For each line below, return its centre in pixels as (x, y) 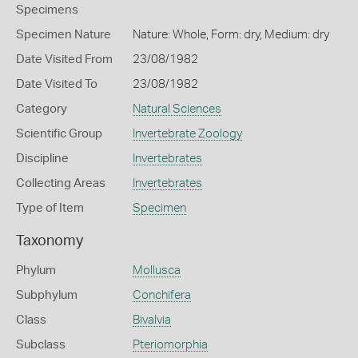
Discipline (42, 159)
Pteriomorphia (170, 345)
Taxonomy (50, 241)
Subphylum (47, 295)
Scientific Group (59, 134)
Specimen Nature (64, 35)
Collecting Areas (61, 183)
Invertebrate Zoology (187, 134)
